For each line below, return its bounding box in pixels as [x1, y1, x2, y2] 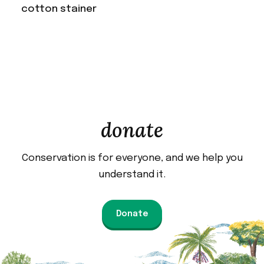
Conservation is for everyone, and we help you [21, 153, 243, 163]
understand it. [98, 169, 166, 180]
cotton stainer [21, 4, 97, 14]
